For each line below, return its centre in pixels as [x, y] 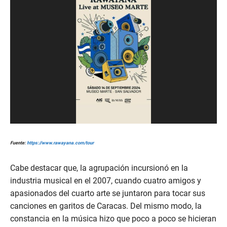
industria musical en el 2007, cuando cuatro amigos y [106, 181]
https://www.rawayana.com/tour [60, 143]
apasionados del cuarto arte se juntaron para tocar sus [108, 194]
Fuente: [18, 143]
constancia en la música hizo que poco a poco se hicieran [113, 219]
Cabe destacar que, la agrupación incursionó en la [99, 168]
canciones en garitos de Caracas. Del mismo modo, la [106, 206]
